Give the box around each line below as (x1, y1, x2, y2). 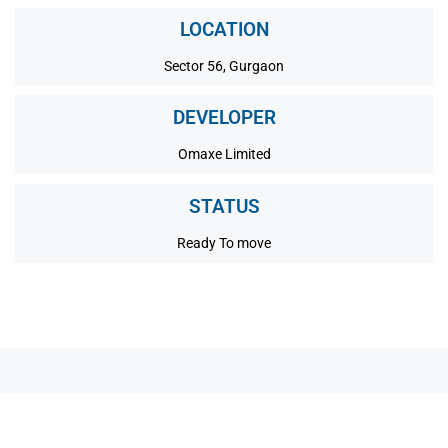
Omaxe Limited (177, 146, 271, 163)
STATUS (188, 195, 260, 219)
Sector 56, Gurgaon (164, 58, 284, 75)
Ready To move (177, 235, 271, 252)
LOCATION (179, 18, 269, 42)
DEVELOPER (172, 106, 276, 130)
